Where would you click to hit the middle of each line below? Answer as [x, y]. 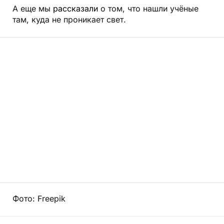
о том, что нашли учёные [148, 9]
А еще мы [33, 9]
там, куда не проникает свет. [69, 20]
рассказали [75, 9]
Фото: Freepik [39, 199]
